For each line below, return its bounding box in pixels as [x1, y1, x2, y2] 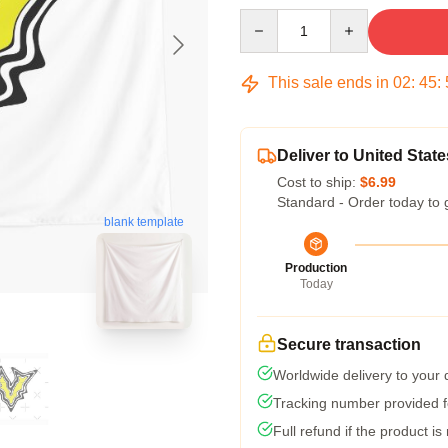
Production [285, 261, 347, 275]
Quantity [239, 10, 292, 26]
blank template [104, 215, 184, 230]
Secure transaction [277, 336, 421, 353]
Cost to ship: [277, 174, 360, 190]
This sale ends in [264, 74, 393, 91]
